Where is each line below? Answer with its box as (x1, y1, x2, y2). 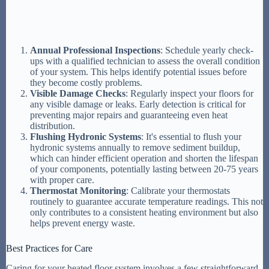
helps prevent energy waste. (30, 218, 135, 229)
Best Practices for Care (6, 243, 92, 254)
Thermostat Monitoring (30, 186, 126, 196)
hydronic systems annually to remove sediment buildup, (30, 142, 240, 153)
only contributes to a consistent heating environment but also (30, 207, 258, 218)
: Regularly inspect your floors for (125, 88, 253, 99)
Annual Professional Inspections (30, 45, 160, 56)
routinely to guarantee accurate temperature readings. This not (30, 196, 263, 207)
